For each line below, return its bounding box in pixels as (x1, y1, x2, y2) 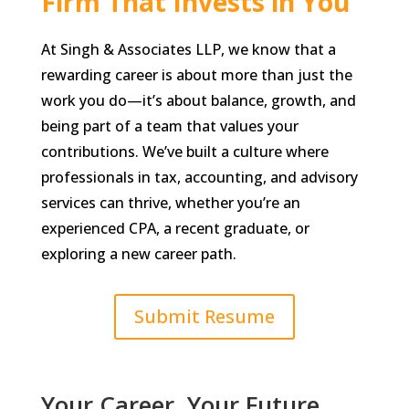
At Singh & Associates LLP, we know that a (40, 39, 336, 59)
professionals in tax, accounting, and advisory (40, 167, 358, 187)
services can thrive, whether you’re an (40, 193, 300, 213)
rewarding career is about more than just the (40, 65, 352, 85)
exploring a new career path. (40, 244, 236, 264)
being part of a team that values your (40, 116, 299, 136)
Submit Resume (133, 304, 275, 329)
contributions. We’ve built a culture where (40, 142, 329, 162)
